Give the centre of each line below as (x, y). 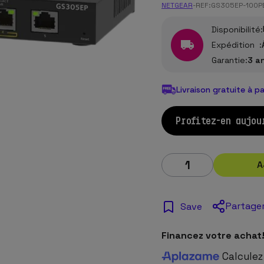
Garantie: (230, 60)
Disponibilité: (237, 29)
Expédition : (237, 45)
